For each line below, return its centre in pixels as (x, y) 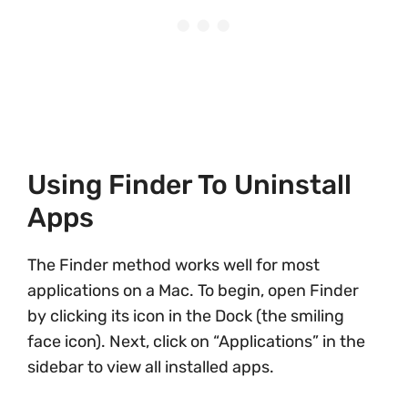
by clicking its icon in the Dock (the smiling (186, 316)
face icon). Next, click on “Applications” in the (196, 342)
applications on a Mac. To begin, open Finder (193, 291)
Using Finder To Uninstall (189, 185)
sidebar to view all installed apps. (151, 367)
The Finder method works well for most (173, 265)
